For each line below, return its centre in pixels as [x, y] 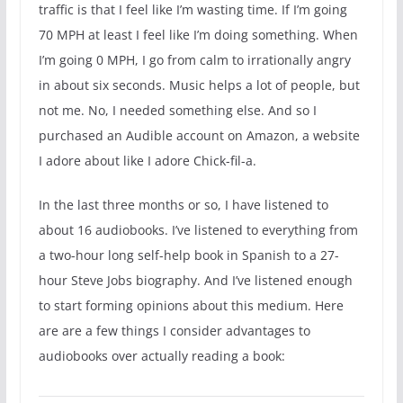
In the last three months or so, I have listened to [183, 204]
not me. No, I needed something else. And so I [177, 110]
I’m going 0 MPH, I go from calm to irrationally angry [194, 59]
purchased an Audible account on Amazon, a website [199, 135]
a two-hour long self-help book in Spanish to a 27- [188, 255]
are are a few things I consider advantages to [174, 330]
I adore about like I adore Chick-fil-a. [147, 160]
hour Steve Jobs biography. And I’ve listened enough [195, 280]
